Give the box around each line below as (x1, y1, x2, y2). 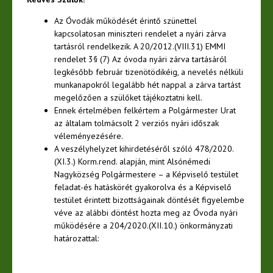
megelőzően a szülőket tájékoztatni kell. (54, 91, 202, 103)
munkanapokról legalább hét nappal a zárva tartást (54, 79, 241, 90)
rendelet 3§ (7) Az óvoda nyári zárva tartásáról (54, 53, 227, 65)
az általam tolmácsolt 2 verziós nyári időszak (54, 117, 219, 129)
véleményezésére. (54, 130, 123, 141)
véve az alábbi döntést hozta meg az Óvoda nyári (54, 207, 238, 218)
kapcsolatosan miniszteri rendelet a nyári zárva (54, 27, 226, 39)
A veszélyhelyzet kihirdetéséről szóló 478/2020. (54, 143, 234, 154)
